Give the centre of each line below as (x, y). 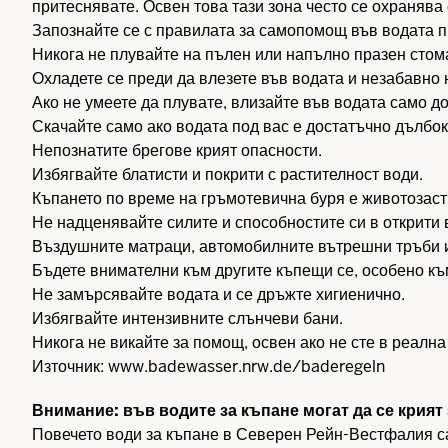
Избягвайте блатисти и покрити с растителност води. (227, 174)
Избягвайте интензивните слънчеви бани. (187, 318)
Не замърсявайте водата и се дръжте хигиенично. (218, 294)
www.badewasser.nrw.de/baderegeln (246, 366)
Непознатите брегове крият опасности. (177, 150)
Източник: (70, 366)
